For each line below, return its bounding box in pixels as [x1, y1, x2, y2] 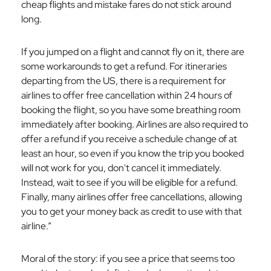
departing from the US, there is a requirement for [21, 74, 226, 87]
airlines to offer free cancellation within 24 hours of [21, 89, 232, 102]
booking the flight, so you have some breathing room [21, 103, 241, 116]
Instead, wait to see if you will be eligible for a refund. [21, 176, 238, 189]
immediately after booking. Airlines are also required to [21, 118, 248, 131]
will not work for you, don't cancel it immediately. [21, 162, 221, 174]
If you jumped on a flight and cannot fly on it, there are [21, 45, 244, 58]
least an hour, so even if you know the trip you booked [21, 147, 244, 160]
